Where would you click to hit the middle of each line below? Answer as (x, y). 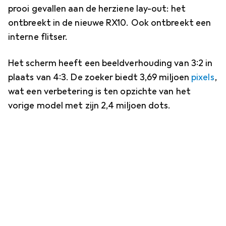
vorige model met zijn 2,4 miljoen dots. (90, 105)
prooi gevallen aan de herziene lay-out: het (97, 8)
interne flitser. (38, 37)
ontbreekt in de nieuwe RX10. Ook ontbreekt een (110, 22)
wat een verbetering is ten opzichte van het (99, 91)
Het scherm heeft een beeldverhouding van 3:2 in (110, 63)
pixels (203, 77)
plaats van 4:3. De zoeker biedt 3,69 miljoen (100, 77)
